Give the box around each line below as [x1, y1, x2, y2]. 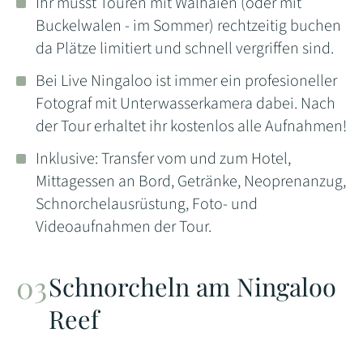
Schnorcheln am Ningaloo [49, 269, 336, 303]
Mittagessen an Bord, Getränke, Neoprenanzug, [36, 169, 346, 193]
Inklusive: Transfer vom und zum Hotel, [36, 147, 291, 170]
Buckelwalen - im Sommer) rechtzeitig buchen [36, 14, 341, 37]
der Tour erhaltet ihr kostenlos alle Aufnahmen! [36, 114, 347, 138]
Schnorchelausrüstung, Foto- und [36, 192, 258, 216]
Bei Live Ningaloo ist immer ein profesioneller [36, 69, 337, 92]
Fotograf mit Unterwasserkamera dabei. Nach [36, 92, 335, 115]
